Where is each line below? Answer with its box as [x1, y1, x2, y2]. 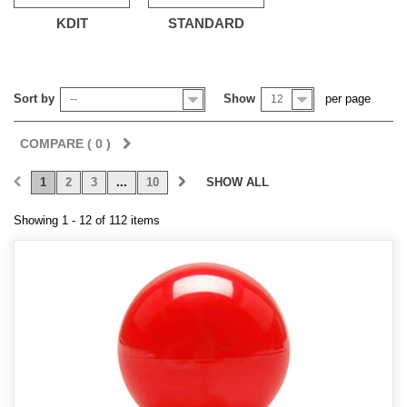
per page [325, 92, 371, 105]
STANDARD [168, 15, 244, 31]
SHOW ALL [206, 175, 269, 189]
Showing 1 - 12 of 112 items [14, 213, 160, 227]
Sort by [14, 92, 55, 105]
